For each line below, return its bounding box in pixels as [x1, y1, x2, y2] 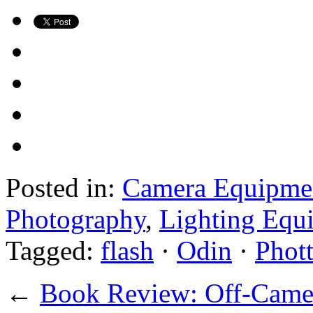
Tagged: [6, 235, 101, 265]
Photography [6, 203, 145, 234]
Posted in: [6, 172, 122, 203]
